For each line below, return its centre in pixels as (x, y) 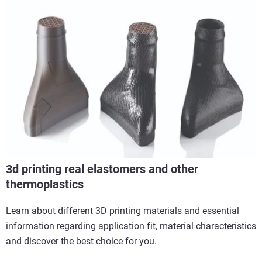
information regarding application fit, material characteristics (131, 226)
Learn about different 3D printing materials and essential (123, 211)
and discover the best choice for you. (81, 241)
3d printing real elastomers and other (102, 169)
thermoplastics (45, 184)
